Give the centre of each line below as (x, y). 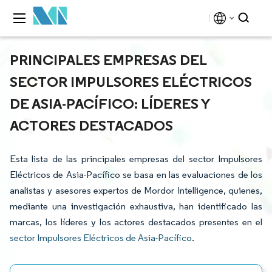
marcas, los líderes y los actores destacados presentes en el (136, 222)
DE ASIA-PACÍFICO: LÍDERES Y (110, 103)
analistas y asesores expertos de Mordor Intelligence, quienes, (136, 190)
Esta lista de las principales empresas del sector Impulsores (136, 159)
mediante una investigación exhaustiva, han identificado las (136, 206)
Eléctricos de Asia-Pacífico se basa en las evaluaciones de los (136, 175)
